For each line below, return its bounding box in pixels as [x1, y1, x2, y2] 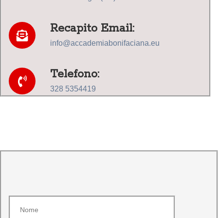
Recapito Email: [50, 21, 134, 36]
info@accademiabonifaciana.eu [50, 39, 160, 48]
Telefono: [50, 67, 99, 82]
